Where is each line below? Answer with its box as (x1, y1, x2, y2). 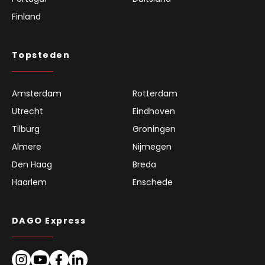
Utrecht (12, 105, 43, 118)
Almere (12, 141, 41, 153)
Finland (12, 11, 41, 23)
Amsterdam (12, 88, 62, 100)
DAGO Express (12, 215, 86, 227)
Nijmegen (132, 141, 172, 153)
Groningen (132, 123, 176, 135)
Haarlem (12, 176, 47, 189)
